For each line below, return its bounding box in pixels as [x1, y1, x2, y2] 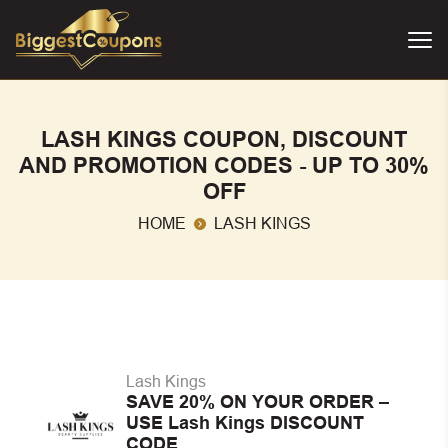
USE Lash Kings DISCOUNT [126, 413, 364, 433]
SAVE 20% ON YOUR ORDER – [126, 392, 389, 412]
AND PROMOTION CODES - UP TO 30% [19, 153, 429, 178]
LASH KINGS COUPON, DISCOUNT [41, 127, 407, 152]
